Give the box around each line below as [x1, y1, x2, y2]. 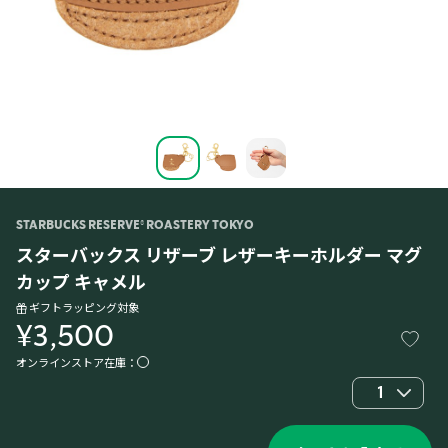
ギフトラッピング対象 [29, 299, 139, 315]
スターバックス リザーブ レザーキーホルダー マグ [16, 241, 422, 267]
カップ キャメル [16, 268, 146, 294]
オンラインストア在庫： [16, 354, 137, 370]
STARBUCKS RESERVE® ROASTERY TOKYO [16, 217, 254, 233]
